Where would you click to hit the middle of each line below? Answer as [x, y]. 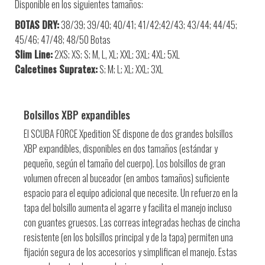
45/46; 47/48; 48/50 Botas [63, 39]
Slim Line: [34, 54]
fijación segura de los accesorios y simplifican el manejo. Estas [130, 252]
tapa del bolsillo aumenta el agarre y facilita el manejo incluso [128, 207]
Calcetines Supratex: [56, 69]
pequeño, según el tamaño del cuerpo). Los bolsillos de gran [125, 163]
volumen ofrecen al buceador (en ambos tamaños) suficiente [127, 178]
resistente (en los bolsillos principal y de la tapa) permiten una [128, 237]
